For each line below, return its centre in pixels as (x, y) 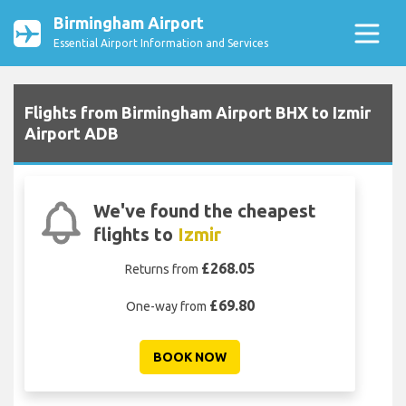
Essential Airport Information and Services (161, 43)
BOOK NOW (190, 358)
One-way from (167, 307)
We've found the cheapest (204, 211)
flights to (135, 235)
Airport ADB (72, 134)
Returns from (163, 270)
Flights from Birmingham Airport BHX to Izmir (198, 113)
